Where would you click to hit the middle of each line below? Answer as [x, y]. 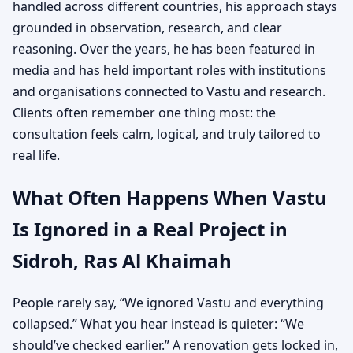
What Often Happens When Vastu [170, 198]
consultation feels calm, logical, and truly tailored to [167, 134]
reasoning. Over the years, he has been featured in [164, 49]
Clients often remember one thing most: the [144, 113]
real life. [36, 156]
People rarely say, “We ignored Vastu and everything [168, 302]
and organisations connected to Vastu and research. [169, 92]
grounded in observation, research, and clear [147, 28]
